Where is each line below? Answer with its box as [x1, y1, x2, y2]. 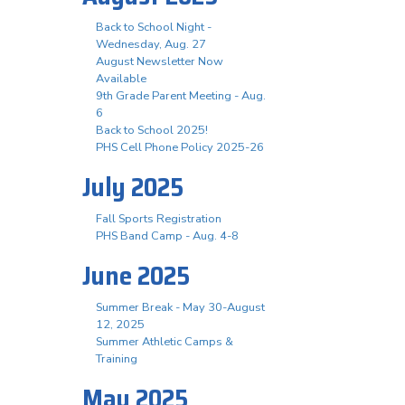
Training [96, 351, 137, 368]
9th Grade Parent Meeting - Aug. [96, 88, 266, 105]
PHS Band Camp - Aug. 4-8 [96, 228, 239, 245]
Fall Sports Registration [96, 211, 221, 228]
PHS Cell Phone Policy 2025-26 [96, 139, 264, 156]
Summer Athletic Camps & [96, 334, 233, 351]
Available [96, 71, 146, 88]
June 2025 [82, 256, 190, 297]
